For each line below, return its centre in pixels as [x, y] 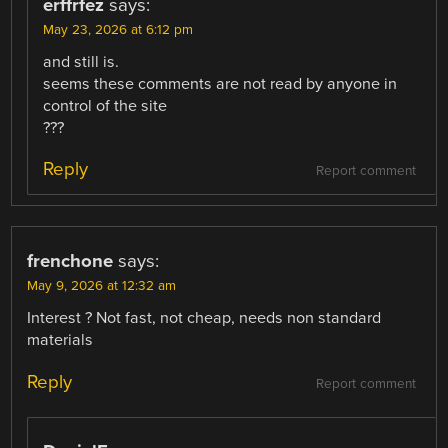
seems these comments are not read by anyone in [220, 84]
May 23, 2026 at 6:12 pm [118, 30]
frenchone [70, 261]
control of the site [105, 106]
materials [60, 340]
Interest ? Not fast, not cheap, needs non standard [204, 318]
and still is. [81, 62]
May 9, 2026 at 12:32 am [102, 286]
